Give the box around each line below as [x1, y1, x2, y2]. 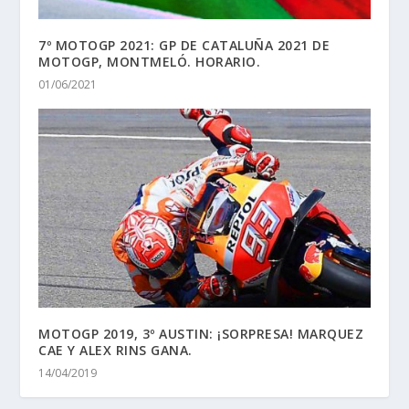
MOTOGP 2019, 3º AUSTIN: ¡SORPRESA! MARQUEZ [38, 324, 364, 342]
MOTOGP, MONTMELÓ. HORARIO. [38, 52, 261, 70]
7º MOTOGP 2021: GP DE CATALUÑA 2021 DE [38, 36, 330, 54]
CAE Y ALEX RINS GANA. [38, 341, 193, 359]
